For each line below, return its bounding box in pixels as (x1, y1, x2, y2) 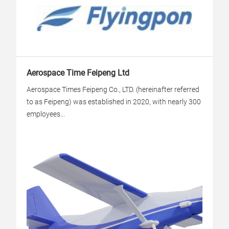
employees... (27, 110, 65, 118)
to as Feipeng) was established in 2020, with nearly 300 (27, 98, 201, 106)
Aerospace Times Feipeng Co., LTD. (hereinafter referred (27, 85, 199, 94)
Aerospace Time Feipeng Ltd (27, 68, 129, 78)
